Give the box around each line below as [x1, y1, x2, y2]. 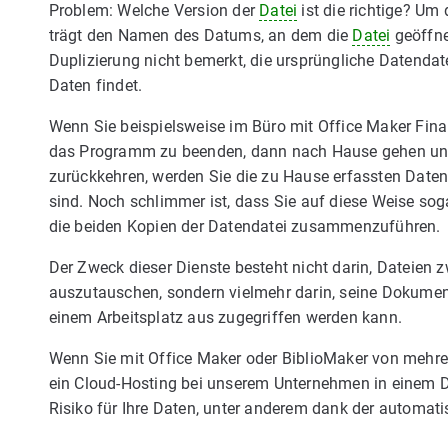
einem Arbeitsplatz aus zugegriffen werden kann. [48, 308, 402, 327]
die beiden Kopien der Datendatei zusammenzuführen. [48, 217, 441, 236]
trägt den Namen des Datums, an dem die [48, 26, 353, 45]
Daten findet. [48, 76, 143, 95]
